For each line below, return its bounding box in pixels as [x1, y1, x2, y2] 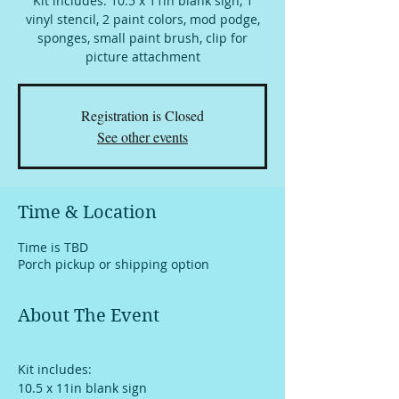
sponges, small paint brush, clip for [37, 28, 248, 46]
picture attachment [85, 47, 200, 65]
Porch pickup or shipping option [18, 255, 209, 273]
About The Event [18, 305, 159, 326]
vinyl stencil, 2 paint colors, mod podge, [25, 10, 260, 28]
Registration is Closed [81, 105, 204, 125]
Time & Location [18, 201, 157, 223]
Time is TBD [18, 238, 88, 256]
